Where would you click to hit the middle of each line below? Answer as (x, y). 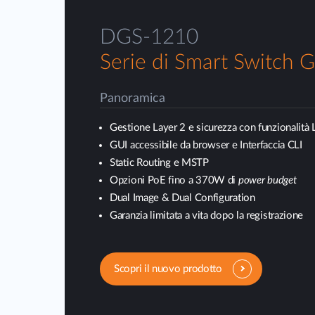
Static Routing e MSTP (159, 163)
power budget (267, 180)
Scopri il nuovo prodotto (168, 269)
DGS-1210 (149, 37)
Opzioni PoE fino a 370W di (174, 180)
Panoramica (133, 98)
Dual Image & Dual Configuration (182, 198)
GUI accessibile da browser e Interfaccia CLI (206, 145)
